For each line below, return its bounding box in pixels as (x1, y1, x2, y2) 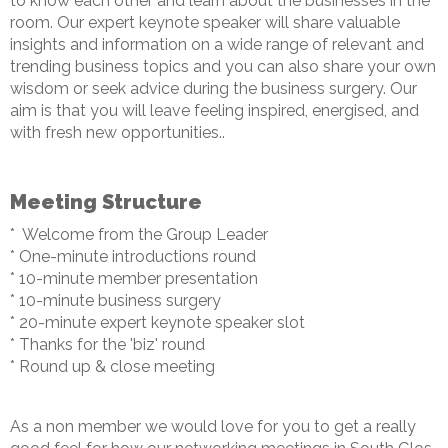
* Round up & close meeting (10, 357, 219, 377)
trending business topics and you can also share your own (10, 57, 436, 77)
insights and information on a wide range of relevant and (10, 35, 424, 55)
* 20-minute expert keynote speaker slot (10, 313, 305, 333)
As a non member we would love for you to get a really (10, 417, 416, 437)
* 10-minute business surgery (10, 291, 221, 311)
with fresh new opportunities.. (10, 123, 225, 143)
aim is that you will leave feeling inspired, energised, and (10, 101, 419, 121)
